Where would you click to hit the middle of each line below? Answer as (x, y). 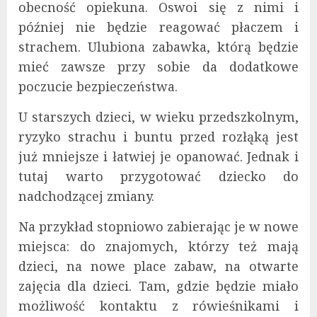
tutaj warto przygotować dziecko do (158, 177)
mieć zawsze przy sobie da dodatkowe (158, 67)
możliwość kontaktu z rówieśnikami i (158, 306)
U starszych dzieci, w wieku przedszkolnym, (158, 117)
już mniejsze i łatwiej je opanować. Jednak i (158, 157)
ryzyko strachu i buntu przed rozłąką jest (158, 137)
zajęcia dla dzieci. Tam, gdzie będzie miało (158, 286)
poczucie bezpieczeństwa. (98, 87)
